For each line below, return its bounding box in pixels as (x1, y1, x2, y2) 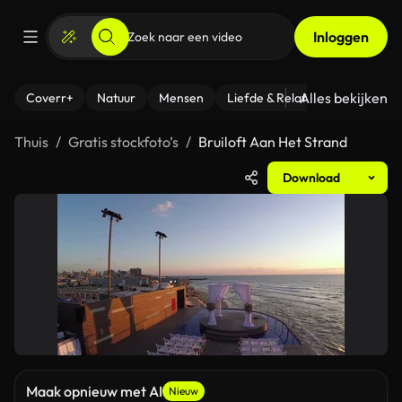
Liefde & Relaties (227, 90, 321, 106)
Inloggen (313, 28, 369, 46)
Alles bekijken (300, 89, 388, 107)
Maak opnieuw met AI (26, 382, 162, 400)
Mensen (159, 90, 204, 106)
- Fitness (345, 90, 392, 106)
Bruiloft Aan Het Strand (198, 133, 347, 151)
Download (283, 170, 340, 186)
